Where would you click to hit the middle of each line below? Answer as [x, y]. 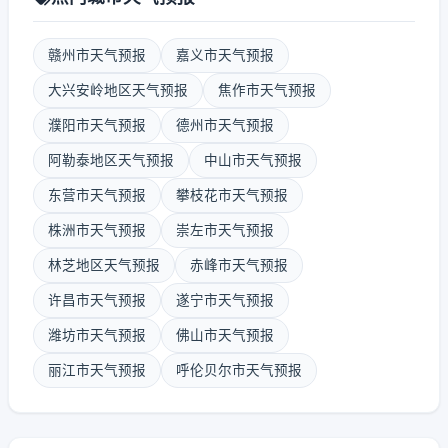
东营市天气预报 [97, 195]
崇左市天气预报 [225, 230]
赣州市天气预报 [97, 55]
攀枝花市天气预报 [232, 195]
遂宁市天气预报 [225, 300]
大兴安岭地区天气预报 [118, 90]
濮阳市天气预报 [97, 125]
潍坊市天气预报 [97, 335]
